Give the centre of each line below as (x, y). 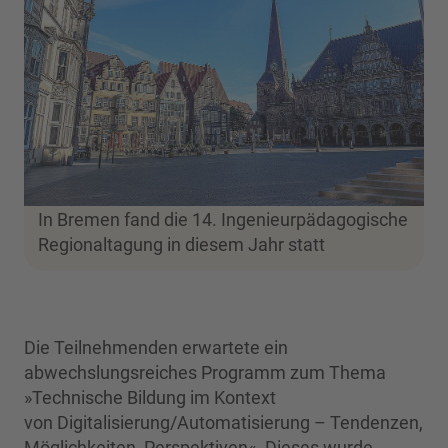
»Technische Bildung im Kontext (150, 397)
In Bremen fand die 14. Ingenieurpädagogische (223, 219)
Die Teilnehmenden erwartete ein (156, 347)
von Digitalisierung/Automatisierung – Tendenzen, (223, 422)
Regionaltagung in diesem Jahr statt (181, 244)
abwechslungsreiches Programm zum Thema (205, 372)
